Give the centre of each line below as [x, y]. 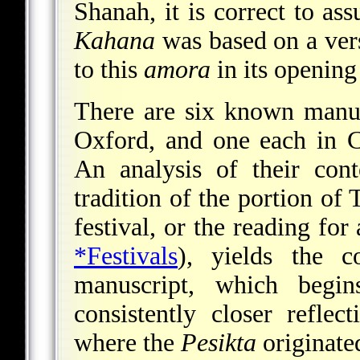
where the [127, 343]
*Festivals [126, 256]
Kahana [115, 41]
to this [109, 70]
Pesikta [219, 343]
